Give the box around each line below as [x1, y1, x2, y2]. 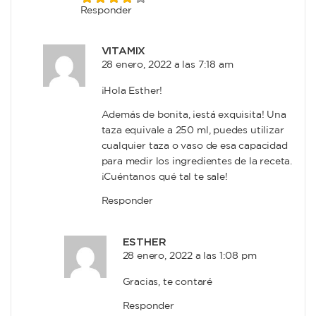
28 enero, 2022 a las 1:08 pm [122, 251, 257, 260]
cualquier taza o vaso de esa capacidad [101, 142, 288, 151]
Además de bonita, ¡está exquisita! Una [101, 111, 286, 120]
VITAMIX [101, 44, 146, 58]
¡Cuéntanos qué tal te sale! [101, 173, 228, 182]
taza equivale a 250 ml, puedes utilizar [101, 126, 284, 135]
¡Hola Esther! [101, 87, 163, 96]
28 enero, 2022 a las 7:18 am [101, 61, 233, 70]
